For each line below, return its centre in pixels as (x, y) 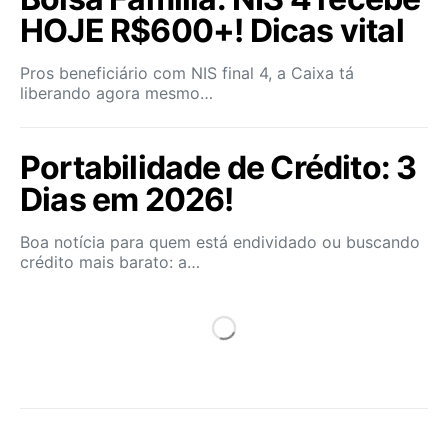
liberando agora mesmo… (116, 93)
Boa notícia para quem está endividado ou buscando (220, 242)
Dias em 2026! (127, 199)
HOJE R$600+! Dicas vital (212, 30)
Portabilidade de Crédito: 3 (218, 167)
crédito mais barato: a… (110, 262)
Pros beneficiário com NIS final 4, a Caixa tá (187, 73)
